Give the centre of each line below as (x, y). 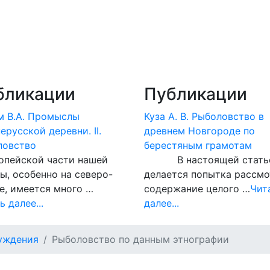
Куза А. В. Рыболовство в (204, 116)
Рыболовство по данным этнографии (140, 239)
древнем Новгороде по (199, 131)
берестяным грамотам (198, 145)
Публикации (196, 94)
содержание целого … (197, 189)
